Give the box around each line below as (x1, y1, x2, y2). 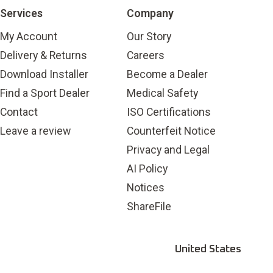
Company (127, 7, 174, 20)
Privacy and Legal (127, 143, 210, 157)
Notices (127, 181, 165, 194)
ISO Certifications (127, 105, 211, 119)
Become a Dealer (127, 68, 208, 81)
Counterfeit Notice (127, 124, 216, 138)
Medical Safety (127, 87, 198, 100)
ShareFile (127, 200, 171, 213)
